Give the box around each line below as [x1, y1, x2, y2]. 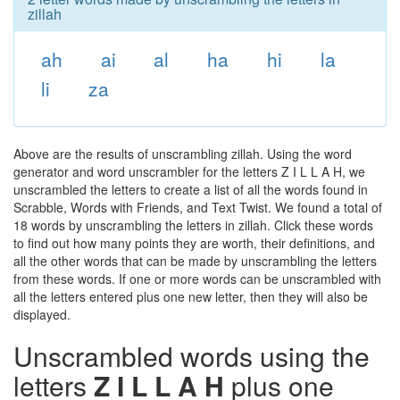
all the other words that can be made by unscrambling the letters [13, 252, 377, 270]
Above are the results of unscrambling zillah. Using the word [13, 145, 352, 162]
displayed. [13, 305, 71, 323]
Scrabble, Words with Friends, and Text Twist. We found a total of [13, 198, 382, 216]
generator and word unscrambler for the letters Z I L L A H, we [13, 162, 365, 180]
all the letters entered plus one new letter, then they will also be [13, 287, 368, 305]
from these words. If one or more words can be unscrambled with [13, 270, 381, 287]
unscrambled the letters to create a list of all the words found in [13, 180, 368, 198]
